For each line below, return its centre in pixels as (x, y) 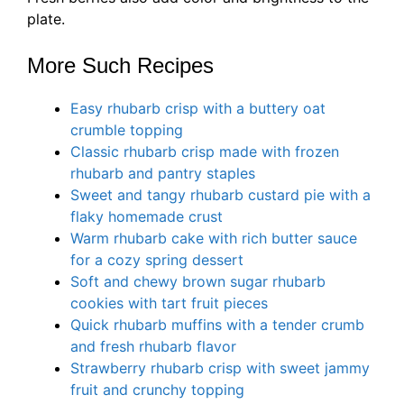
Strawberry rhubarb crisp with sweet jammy (220, 368)
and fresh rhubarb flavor (153, 347)
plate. (46, 19)
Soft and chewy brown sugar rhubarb (198, 282)
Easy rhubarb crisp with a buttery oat (198, 109)
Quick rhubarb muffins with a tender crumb (217, 325)
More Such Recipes (120, 66)
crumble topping (127, 130)
